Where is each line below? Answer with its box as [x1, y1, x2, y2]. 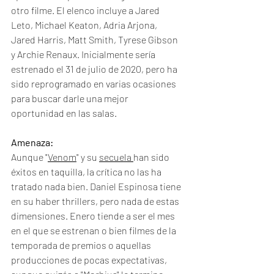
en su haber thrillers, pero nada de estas [11, 195, 181, 207]
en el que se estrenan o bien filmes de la [11, 224, 178, 236]
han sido [133, 151, 171, 163]
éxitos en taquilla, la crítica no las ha [11, 166, 163, 177]
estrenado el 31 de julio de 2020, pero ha [11, 63, 179, 75]
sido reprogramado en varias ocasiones [11, 78, 178, 89]
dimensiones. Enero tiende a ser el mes [11, 210, 177, 221]
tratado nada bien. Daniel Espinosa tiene [11, 180, 183, 192]
